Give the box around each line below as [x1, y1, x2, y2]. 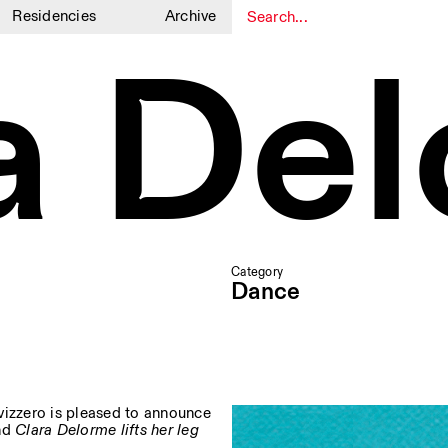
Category [231, 264, 283, 280]
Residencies [12, 7, 97, 26]
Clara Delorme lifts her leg [15, 421, 199, 440]
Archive [164, 7, 217, 26]
